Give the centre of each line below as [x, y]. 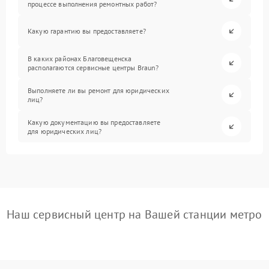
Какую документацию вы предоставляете [94, 122]
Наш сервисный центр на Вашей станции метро [134, 214]
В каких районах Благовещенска [80, 58]
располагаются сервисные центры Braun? [93, 67]
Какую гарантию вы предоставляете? [87, 31]
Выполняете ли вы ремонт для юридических [98, 90]
